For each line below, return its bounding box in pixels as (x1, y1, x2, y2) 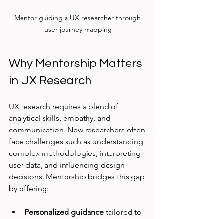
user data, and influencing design (9, 160, 127, 170)
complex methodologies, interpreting (9, 149, 143, 158)
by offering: (9, 184, 49, 194)
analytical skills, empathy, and (9, 113, 112, 123)
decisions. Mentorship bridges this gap (9, 172, 147, 182)
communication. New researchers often (9, 125, 147, 135)
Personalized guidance (24, 207, 104, 217)
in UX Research (9, 74, 91, 87)
